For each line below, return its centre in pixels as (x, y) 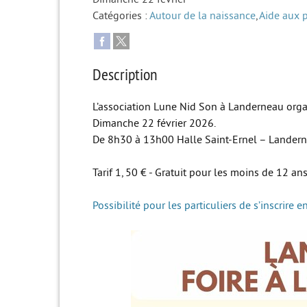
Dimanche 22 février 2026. (154, 123)
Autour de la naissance (202, 15)
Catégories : (120, 15)
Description (125, 74)
